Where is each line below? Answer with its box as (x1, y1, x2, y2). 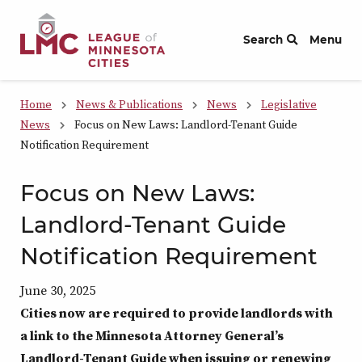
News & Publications (76, 96, 183, 112)
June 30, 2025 (20, 281, 95, 299)
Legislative (261, 96, 317, 112)
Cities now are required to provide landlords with (20, 304, 333, 322)
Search (243, 33, 283, 47)
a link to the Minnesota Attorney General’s (20, 326, 284, 344)
